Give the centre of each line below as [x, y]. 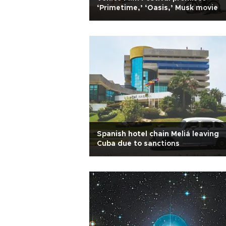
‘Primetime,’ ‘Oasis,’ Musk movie [157, 8]
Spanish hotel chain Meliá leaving [158, 134]
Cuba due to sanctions [138, 144]
